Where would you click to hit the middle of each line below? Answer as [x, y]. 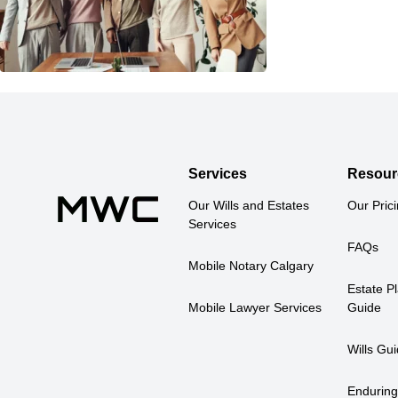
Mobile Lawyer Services [255, 308]
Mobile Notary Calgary [251, 266]
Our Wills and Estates [248, 206]
